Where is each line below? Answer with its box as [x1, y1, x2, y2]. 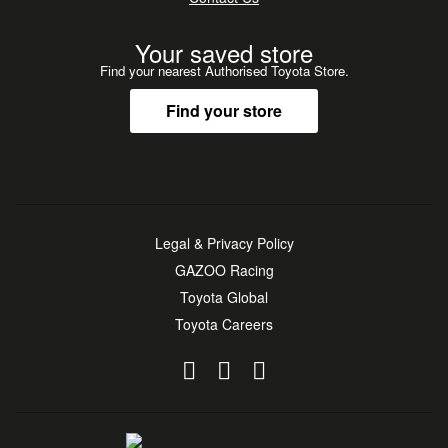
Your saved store [135, 34, 313, 70]
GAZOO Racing [174, 259, 274, 280]
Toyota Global [180, 286, 268, 307]
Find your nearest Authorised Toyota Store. [99, 60, 349, 80]
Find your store [166, 98, 282, 122]
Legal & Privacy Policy [154, 232, 294, 253]
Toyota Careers [175, 313, 273, 334]
